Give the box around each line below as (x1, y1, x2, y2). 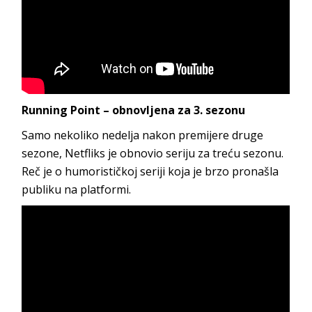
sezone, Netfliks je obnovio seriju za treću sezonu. (22, 145, 284, 161)
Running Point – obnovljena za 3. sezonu (22, 102, 246, 118)
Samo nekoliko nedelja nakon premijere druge (22, 127, 264, 143)
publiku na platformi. (22, 181, 132, 197)
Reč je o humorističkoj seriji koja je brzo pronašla (22, 163, 279, 179)
